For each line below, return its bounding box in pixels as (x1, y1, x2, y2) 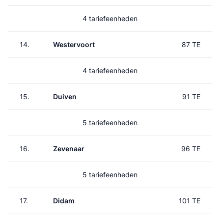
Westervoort (53, 40, 95, 49)
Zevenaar (53, 144, 84, 153)
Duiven (53, 92, 77, 101)
